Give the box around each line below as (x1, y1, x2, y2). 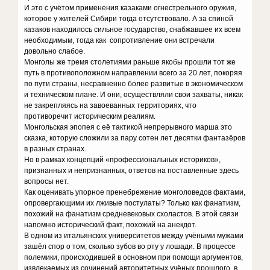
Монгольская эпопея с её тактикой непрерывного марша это (24, 123, 233, 131)
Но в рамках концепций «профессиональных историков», (24, 155, 221, 164)
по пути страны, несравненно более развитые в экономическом (24, 80, 243, 88)
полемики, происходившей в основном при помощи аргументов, (24, 253, 243, 262)
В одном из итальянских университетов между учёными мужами (24, 231, 244, 240)
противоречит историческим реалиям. (24, 112, 156, 121)
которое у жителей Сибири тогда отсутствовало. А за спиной (24, 14, 234, 23)
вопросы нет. (24, 177, 75, 186)
